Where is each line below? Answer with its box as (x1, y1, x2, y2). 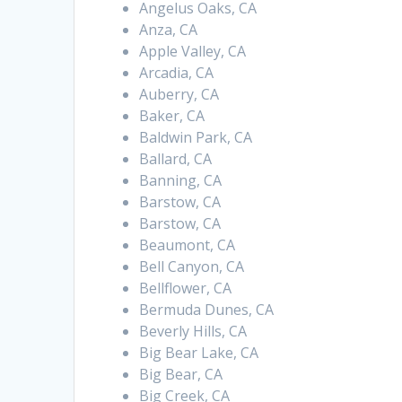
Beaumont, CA (139, 235, 236, 256)
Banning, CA (139, 170, 223, 191)
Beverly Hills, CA (139, 321, 248, 342)
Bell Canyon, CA (139, 257, 245, 277)
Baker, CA (139, 106, 205, 127)
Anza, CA (139, 20, 198, 40)
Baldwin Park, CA (139, 127, 253, 148)
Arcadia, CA (139, 63, 214, 83)
